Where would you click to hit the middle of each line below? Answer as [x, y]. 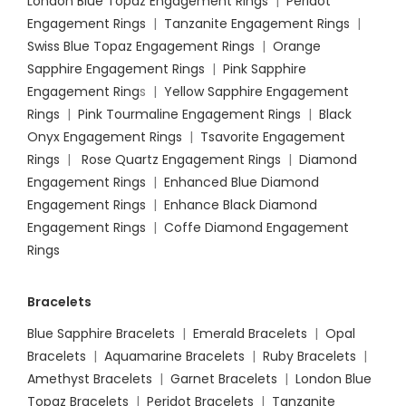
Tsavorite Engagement [273, 137]
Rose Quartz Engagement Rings [181, 160]
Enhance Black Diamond [241, 205]
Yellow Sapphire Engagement [256, 92]
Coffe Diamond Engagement [256, 228]
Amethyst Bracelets [90, 379]
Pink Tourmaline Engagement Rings [189, 115]
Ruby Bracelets [309, 357]
